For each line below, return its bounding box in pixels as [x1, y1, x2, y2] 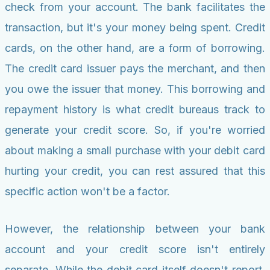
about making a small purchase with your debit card [5, 144, 265, 157]
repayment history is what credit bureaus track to [5, 103, 265, 116]
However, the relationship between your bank [5, 222, 265, 236]
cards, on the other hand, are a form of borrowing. [5, 42, 265, 55]
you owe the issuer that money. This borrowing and [5, 83, 265, 96]
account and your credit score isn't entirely [5, 243, 265, 256]
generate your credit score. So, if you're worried [5, 124, 265, 137]
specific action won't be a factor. [5, 185, 170, 198]
